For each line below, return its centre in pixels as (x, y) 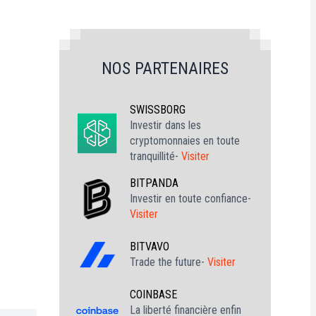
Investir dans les (165, 125)
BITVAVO (150, 247)
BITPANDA (154, 183)
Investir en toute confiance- (190, 199)
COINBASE (153, 294)
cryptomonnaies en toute (185, 141)
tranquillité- (156, 156)
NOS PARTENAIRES (165, 68)
